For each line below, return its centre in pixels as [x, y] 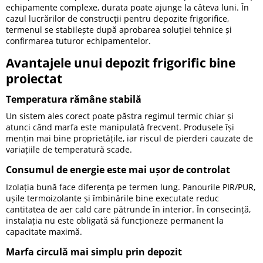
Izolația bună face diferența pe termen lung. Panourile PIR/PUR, [131, 187]
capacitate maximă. [44, 231]
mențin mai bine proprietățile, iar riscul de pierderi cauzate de [129, 139]
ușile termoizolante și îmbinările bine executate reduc [112, 198]
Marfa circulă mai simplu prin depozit [94, 252]
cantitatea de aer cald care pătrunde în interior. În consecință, [128, 209]
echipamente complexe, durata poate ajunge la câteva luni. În [127, 7]
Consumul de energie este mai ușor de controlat [118, 170]
